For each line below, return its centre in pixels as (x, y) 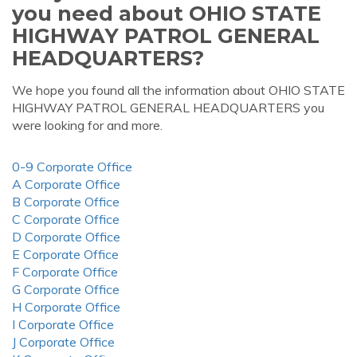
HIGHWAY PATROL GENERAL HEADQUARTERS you (168, 108)
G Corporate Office (66, 289)
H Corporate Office (66, 307)
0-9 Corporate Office (72, 167)
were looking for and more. (87, 125)
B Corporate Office (66, 202)
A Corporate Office (66, 184)
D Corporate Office (66, 237)
